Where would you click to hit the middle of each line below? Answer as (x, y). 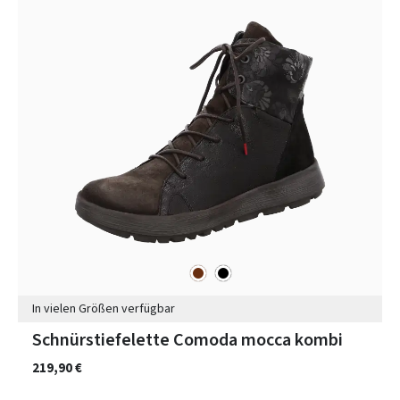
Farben (36, 273)
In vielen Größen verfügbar (104, 309)
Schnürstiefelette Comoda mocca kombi (187, 340)
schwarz (237, 271)
